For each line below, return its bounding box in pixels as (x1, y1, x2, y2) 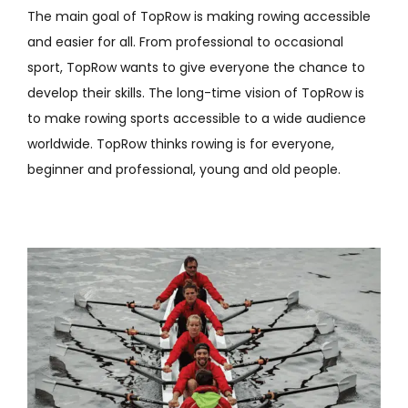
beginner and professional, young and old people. (26, 159, 341, 178)
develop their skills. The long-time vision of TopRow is (26, 83, 364, 102)
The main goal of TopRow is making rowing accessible (26, 6, 371, 25)
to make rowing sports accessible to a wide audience (26, 108, 366, 127)
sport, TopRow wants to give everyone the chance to (26, 57, 365, 76)
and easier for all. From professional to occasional (26, 32, 343, 51)
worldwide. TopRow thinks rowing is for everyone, (26, 134, 334, 153)
